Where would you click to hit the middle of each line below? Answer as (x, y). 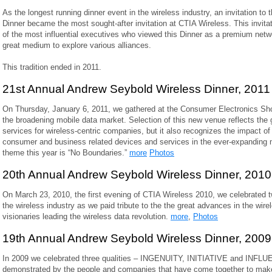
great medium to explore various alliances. (77, 45)
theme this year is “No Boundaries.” (66, 153)
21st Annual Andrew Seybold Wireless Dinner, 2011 (136, 89)
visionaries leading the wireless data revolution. (87, 216)
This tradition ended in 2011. (52, 67)
